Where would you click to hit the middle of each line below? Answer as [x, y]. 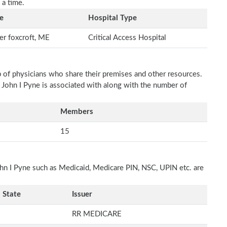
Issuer [82, 194]
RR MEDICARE [97, 214]
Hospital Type [112, 18]
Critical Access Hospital [127, 38]
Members [77, 112]
